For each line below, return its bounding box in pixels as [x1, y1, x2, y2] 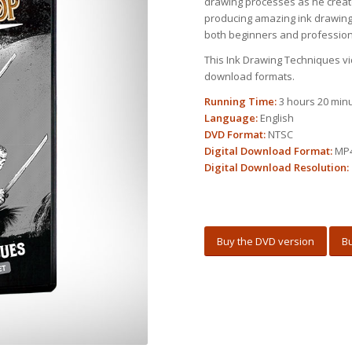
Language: [204, 111, 258, 126]
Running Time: [204, 94, 277, 109]
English [258, 111, 295, 126]
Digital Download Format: [204, 144, 333, 159]
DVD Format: [204, 127, 266, 142]
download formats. [204, 69, 295, 84]
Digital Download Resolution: [204, 160, 350, 175]
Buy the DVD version [217, 234, 315, 249]
